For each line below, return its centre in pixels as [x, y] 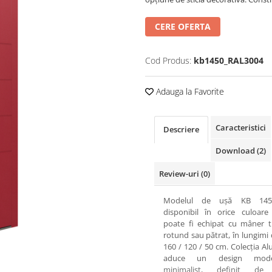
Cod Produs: [168, 60]
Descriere [181, 129]
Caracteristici [241, 127]
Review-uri [180, 174]
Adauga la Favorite [189, 91]
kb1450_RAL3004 [229, 60]
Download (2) [241, 151]
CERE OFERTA [183, 26]
